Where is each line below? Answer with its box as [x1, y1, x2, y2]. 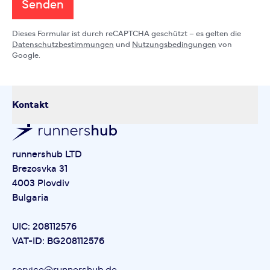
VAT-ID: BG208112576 [12, 236, 104, 246]
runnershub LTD [12, 149, 82, 159]
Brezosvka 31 [12, 163, 67, 174]
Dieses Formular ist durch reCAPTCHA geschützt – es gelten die [12, 30, 241, 39]
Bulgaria [12, 192, 49, 202]
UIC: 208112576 [12, 221, 77, 231]
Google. [12, 52, 40, 60]
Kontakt [12, 100, 49, 110]
